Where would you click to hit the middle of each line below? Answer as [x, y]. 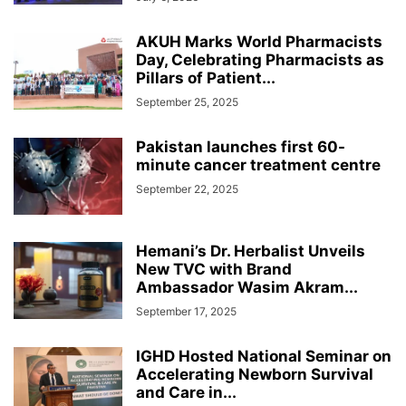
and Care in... [186, 393]
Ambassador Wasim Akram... [247, 288]
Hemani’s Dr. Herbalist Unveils [251, 251]
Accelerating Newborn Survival [255, 375]
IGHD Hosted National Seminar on [264, 357]
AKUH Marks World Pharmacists [259, 42]
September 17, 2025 [186, 312]
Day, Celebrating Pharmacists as [260, 60]
